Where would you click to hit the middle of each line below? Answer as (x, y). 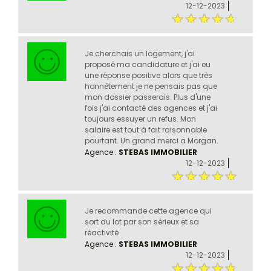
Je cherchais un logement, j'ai (139, 54)
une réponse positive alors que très (148, 76)
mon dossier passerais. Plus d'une (147, 97)
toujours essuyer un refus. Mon (140, 119)
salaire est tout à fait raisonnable (145, 130)
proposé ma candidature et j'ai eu (147, 65)
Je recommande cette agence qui (148, 211)
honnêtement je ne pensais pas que (151, 87)
